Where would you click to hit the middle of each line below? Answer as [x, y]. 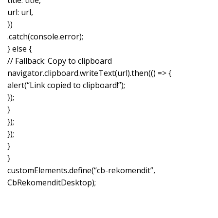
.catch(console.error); [45, 36]
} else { [19, 48]
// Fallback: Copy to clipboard [60, 61]
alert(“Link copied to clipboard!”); [66, 85]
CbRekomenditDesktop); [52, 182]
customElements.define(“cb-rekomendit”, [81, 170]
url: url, [20, 12]
